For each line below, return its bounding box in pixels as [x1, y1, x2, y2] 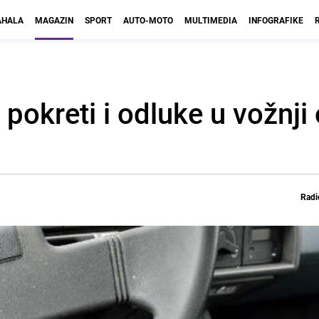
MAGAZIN [35, 14, 73, 26]
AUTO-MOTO [123, 14, 173, 26]
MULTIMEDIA [184, 14, 237, 26]
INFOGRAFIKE [249, 14, 303, 26]
